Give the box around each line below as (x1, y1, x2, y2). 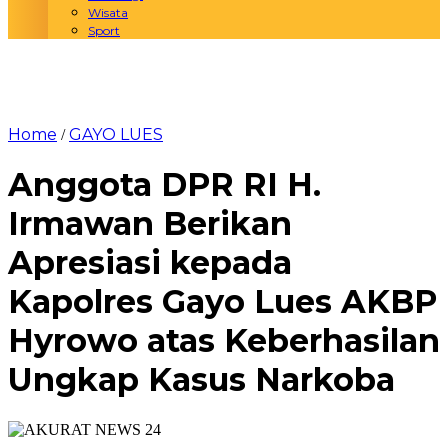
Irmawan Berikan (8, 204, 292, 244)
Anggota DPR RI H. (8, 165, 321, 205)
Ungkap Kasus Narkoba (8, 360, 395, 400)
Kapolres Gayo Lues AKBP (8, 282, 437, 322)
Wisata (88, 5, 128, 20)
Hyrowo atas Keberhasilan (8, 321, 440, 361)
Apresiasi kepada (8, 243, 292, 283)
